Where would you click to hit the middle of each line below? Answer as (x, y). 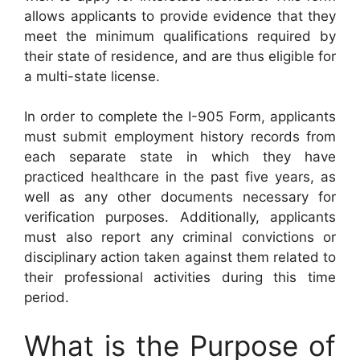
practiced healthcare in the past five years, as (180, 177)
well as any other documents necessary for (180, 197)
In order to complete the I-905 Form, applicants (180, 117)
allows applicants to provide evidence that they (180, 16)
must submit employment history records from (180, 137)
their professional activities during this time (180, 277)
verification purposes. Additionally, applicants (180, 217)
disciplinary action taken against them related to (180, 257)
